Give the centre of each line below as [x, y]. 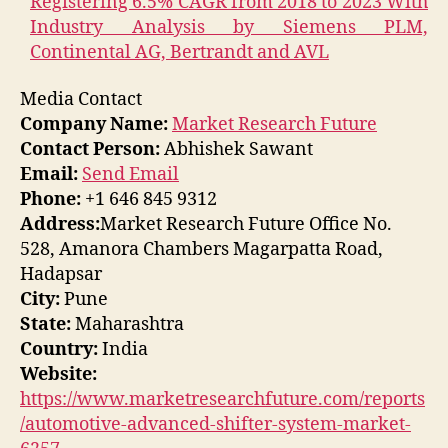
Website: [58, 375]
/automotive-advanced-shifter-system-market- [215, 425]
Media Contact [81, 100]
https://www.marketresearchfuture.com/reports [222, 400]
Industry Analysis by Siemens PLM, [229, 27]
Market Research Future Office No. [246, 225]
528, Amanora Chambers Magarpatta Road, [201, 250]
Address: [60, 225]
